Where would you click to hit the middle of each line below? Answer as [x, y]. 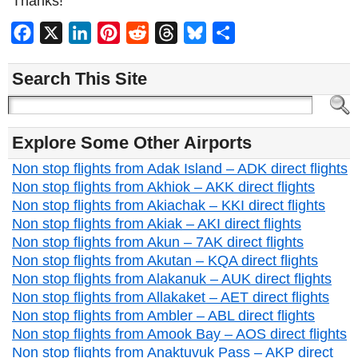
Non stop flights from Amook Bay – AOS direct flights [179, 334]
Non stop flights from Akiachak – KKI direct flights [169, 205]
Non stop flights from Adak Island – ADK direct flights [180, 169]
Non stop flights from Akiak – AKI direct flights [157, 224]
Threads [201, 32]
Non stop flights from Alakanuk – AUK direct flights [172, 279]
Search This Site [80, 79]
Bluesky [229, 32]
